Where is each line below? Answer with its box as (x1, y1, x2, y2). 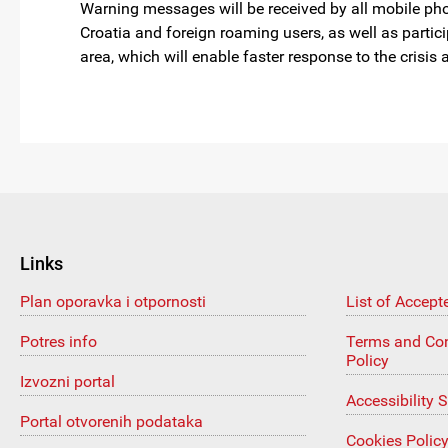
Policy (346, 351, 389, 370)
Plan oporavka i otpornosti (20, 292, 206, 311)
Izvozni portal (20, 372, 115, 391)
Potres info (20, 332, 97, 351)
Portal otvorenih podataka (20, 412, 203, 431)
